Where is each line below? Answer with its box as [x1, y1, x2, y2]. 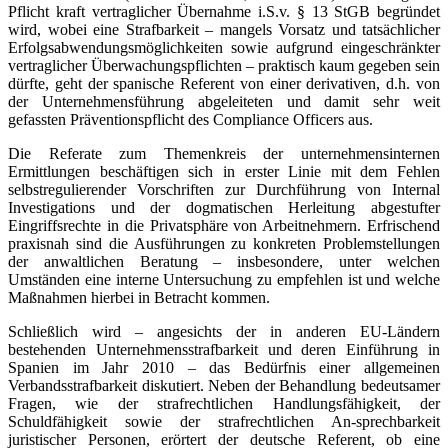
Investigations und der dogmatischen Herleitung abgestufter [8, 198, 440, 216]
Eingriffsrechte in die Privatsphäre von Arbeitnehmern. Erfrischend [8, 216, 440, 234]
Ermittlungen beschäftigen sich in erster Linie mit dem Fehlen [8, 162, 440, 180]
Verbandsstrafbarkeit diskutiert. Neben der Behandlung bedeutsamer [8, 376, 440, 394]
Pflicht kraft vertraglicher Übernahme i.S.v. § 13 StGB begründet [8, 2, 440, 20]
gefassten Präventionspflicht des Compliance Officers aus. [8, 110, 373, 128]
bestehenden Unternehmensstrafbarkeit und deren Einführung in [8, 340, 440, 358]
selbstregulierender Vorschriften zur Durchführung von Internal [8, 180, 440, 198]
